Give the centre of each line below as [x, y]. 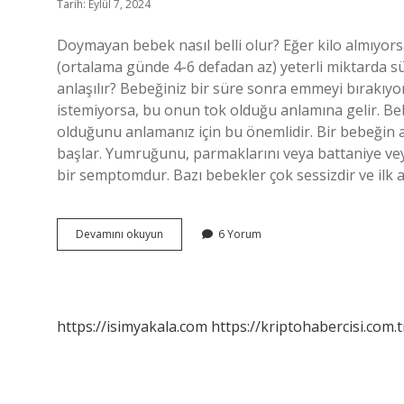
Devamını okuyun [119, 234]
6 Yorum [240, 234]
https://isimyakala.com [132, 326]
